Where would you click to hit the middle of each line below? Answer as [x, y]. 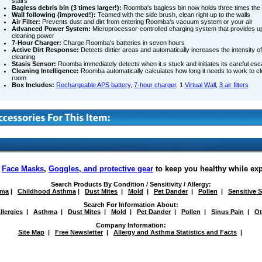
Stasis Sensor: [34, 64]
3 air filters [234, 85]
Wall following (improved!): [54, 15]
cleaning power [33, 36]
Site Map [31, 232]
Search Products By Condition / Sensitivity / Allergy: [131, 185]
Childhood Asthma [47, 192]
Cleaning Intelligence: [45, 71]
